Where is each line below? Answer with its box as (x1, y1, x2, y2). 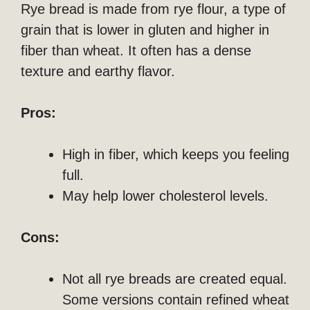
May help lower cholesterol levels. (62, 188, 268, 203)
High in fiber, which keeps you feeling (62, 146, 289, 162)
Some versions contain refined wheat (62, 291, 289, 307)
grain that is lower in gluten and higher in (21, 21, 269, 37)
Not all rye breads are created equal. (62, 271, 287, 286)
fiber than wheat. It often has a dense (21, 42, 251, 58)
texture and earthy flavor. (21, 63, 175, 79)
